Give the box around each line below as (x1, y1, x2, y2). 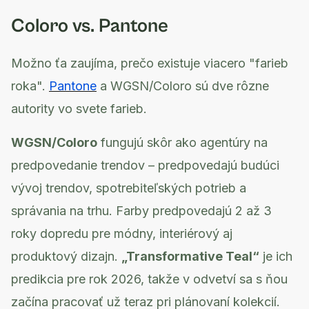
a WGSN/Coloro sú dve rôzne (97, 79, 269, 93)
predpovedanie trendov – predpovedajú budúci (11, 158, 279, 172)
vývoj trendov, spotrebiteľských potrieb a (11, 181, 246, 195)
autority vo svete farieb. (11, 101, 147, 116)
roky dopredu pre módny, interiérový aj (11, 226, 232, 241)
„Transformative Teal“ (121, 249, 259, 263)
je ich (259, 249, 292, 263)
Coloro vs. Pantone (11, 15, 168, 37)
